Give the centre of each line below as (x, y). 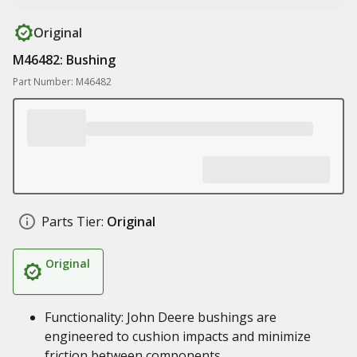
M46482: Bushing (64, 60)
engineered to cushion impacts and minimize (178, 336)
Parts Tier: (73, 222)
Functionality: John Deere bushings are (161, 317)
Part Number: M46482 (62, 82)
